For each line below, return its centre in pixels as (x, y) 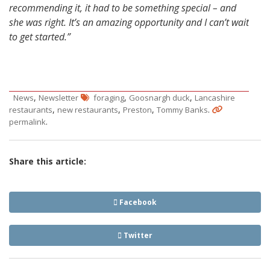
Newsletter (58, 98)
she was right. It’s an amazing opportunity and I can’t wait (129, 23)
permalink (27, 122)
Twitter (137, 236)
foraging (109, 98)
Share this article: (48, 162)
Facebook (137, 202)
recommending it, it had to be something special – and (123, 8)
